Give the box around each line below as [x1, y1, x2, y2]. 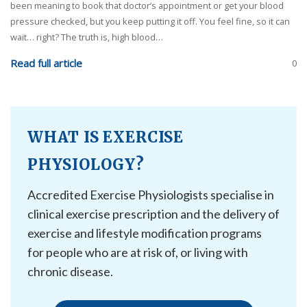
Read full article [10, 56, 82, 71]
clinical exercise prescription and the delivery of [27, 206, 280, 221]
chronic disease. [27, 263, 113, 279]
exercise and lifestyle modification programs [27, 225, 262, 241]
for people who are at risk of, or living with [27, 244, 248, 260]
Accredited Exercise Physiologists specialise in [27, 186, 274, 202]
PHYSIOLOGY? [27, 154, 145, 174]
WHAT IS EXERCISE [27, 127, 184, 147]
